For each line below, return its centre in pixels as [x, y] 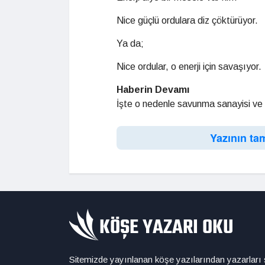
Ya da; [130, 43]
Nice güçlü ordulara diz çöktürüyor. [187, 20]
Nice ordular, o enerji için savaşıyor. [189, 67]
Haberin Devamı [153, 90]
